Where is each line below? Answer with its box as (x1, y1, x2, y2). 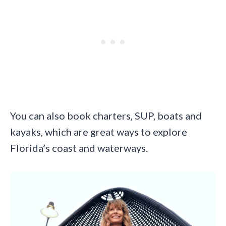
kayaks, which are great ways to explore (10, 125, 187, 138)
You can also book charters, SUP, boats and (10, 109, 202, 122)
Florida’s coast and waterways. (10, 141, 148, 154)
